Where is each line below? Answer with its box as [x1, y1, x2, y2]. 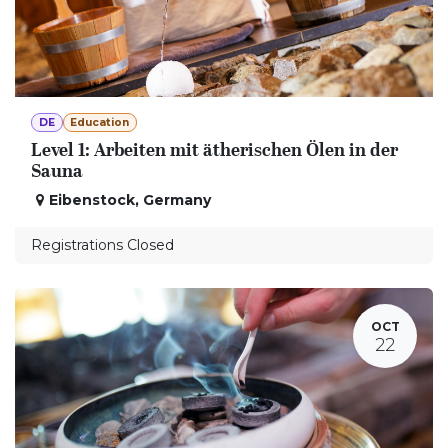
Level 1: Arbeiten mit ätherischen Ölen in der [31, 137, 398, 165]
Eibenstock [49, 191, 135, 210]
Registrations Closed [31, 236, 174, 255]
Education [70, 115, 130, 129]
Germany [143, 191, 211, 210]
